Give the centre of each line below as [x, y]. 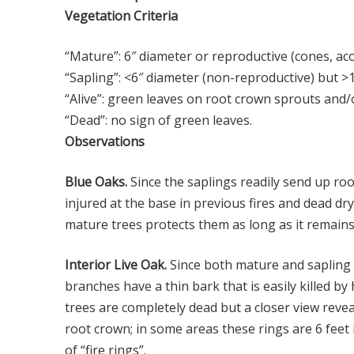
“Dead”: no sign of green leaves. [158, 120]
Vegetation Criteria [121, 16]
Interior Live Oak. [116, 265]
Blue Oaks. [96, 182]
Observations [105, 141]
